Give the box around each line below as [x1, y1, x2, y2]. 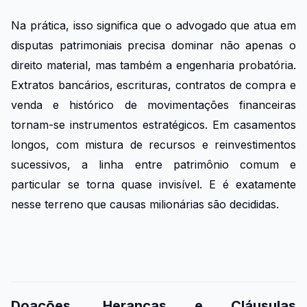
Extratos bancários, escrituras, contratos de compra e [11, 77, 296, 92]
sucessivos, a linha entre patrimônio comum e [11, 157, 296, 171]
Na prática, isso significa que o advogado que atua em [11, 18, 296, 32]
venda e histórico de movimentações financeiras [11, 97, 296, 112]
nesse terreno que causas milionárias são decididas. [11, 197, 279, 211]
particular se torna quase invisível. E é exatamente [11, 177, 296, 191]
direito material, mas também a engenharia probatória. [11, 58, 296, 72]
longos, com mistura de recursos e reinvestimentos [11, 137, 296, 151]
